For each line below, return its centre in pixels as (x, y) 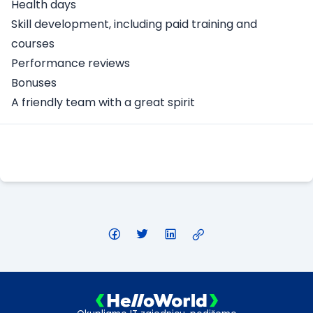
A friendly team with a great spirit (103, 103)
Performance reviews (71, 64)
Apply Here (156, 153)
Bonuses (34, 83)
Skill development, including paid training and (134, 24)
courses (33, 44)
